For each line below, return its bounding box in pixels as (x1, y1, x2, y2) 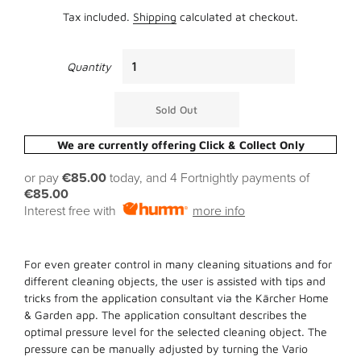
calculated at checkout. (176, 10, 298, 23)
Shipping (133, 10, 176, 23)
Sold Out (156, 103, 197, 116)
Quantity (66, 60, 111, 73)
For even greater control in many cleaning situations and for (24, 257, 332, 271)
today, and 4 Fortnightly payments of (106, 170, 309, 186)
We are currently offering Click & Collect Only (56, 138, 305, 151)
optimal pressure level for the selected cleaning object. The (24, 325, 327, 338)
